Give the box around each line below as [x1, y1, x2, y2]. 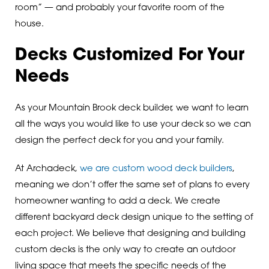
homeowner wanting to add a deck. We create [14, 197, 220, 207]
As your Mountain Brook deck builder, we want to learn [14, 103, 249, 113]
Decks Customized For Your [14, 47, 244, 64]
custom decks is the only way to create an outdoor [14, 246, 235, 255]
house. [14, 20, 44, 29]
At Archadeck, [14, 165, 80, 174]
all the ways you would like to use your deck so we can [14, 119, 251, 129]
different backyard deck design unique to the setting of [14, 213, 253, 223]
